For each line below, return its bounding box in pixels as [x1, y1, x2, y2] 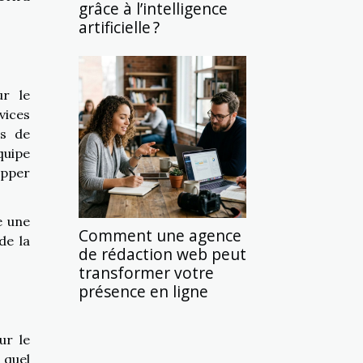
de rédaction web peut [79, 243, 246, 265]
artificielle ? [79, 16, 160, 38]
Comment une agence [79, 224, 241, 246]
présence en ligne [79, 280, 208, 302]
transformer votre [79, 262, 214, 284]
